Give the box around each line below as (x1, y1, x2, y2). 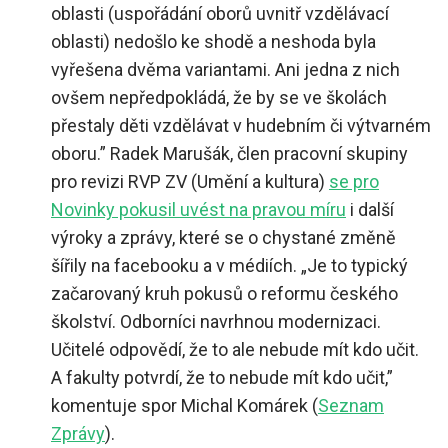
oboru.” (51, 143, 110, 165)
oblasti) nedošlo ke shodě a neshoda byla (51, 31, 376, 53)
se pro (329, 171, 379, 193)
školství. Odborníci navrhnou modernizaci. (51, 311, 381, 333)
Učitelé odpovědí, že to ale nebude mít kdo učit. (51, 339, 419, 361)
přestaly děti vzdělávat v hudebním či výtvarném (51, 115, 431, 137)
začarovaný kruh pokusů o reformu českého (51, 283, 398, 305)
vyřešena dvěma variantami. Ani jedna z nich (51, 59, 400, 81)
